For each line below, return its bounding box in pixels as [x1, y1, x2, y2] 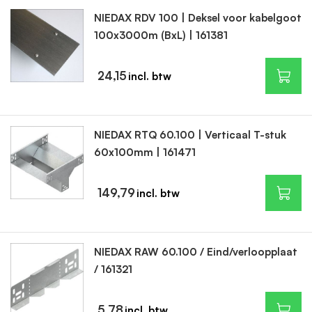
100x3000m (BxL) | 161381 [93, 29, 228, 42]
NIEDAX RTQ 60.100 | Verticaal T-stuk [93, 128, 286, 141]
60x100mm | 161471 [93, 146, 196, 159]
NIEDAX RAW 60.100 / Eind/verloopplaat [93, 245, 297, 258]
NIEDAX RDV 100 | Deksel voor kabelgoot [93, 11, 302, 24]
